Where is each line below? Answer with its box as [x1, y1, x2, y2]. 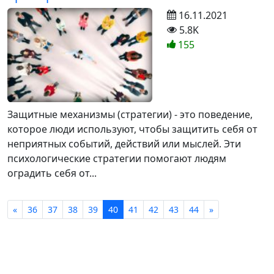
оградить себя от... [7, 166, 97, 180]
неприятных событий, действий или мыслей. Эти [7, 137, 241, 151]
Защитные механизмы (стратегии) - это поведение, [7, 108, 253, 122]
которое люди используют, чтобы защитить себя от [7, 122, 257, 136]
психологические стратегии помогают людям [7, 152, 226, 166]
